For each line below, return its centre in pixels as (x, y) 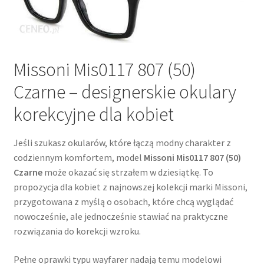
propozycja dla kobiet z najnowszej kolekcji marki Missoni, (130, 187)
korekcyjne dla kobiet (93, 115)
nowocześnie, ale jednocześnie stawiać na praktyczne (121, 217)
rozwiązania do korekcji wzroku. (77, 231)
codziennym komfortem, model (78, 158)
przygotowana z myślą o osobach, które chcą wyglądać (123, 202)
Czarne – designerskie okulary (125, 92)
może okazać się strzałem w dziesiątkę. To (128, 172)
